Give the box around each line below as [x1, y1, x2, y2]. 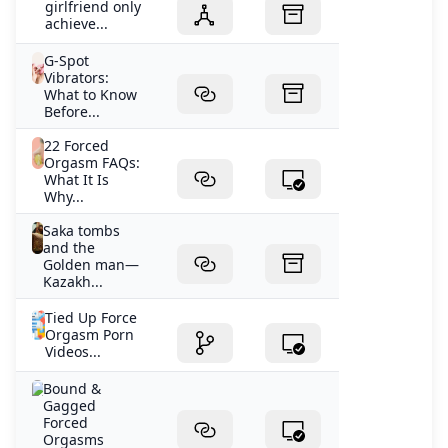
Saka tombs [43, 221, 121, 241]
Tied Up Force [45, 308, 138, 328]
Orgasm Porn [45, 325, 135, 345]
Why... [43, 187, 84, 207]
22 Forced [43, 136, 109, 156]
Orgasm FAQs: [43, 153, 140, 173]
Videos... [45, 342, 102, 362]
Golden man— [43, 255, 140, 275]
